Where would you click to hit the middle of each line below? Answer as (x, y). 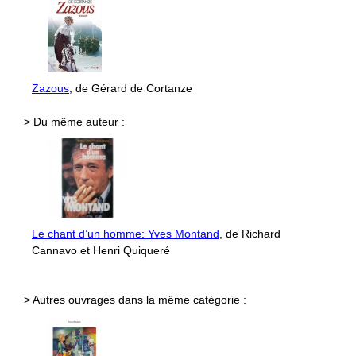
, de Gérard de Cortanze (131, 88)
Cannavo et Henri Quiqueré (101, 250)
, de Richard (250, 233)
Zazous (50, 88)
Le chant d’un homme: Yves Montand (126, 233)
